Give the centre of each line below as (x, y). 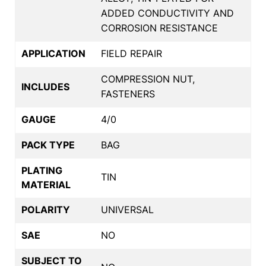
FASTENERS (128, 94)
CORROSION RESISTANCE (159, 28)
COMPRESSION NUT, (148, 79)
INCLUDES (45, 86)
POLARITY (46, 209)
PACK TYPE (48, 145)
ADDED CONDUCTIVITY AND (167, 13)
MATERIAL (46, 184)
